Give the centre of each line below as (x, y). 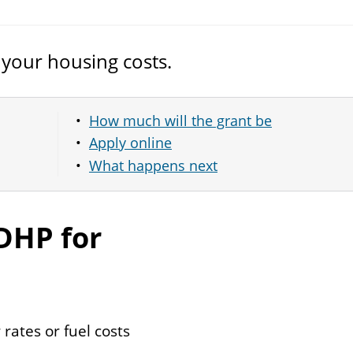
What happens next (153, 165)
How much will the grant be (180, 120)
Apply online (130, 143)
